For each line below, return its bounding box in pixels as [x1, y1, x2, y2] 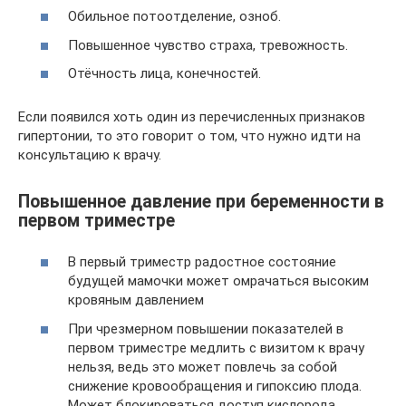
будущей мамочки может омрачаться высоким [68, 273, 369, 289]
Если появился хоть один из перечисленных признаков [18, 109, 365, 126]
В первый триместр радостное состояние [68, 254, 336, 270]
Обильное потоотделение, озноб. [68, 8, 281, 25]
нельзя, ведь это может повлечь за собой [68, 358, 337, 375]
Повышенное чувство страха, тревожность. [68, 36, 348, 53]
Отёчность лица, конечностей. [68, 65, 261, 82]
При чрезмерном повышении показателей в [68, 320, 343, 337]
